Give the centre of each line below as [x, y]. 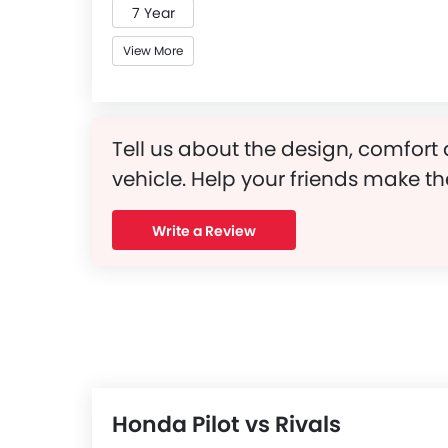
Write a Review [204, 231]
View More [153, 50]
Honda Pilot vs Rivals [226, 424]
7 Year [153, 13]
